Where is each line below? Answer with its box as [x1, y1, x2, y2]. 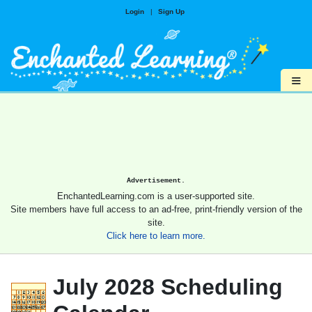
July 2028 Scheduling [53, 274, 283, 300]
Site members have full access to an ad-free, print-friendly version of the [10, 204, 302, 215]
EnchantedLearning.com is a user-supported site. [57, 191, 255, 202]
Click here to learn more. [107, 231, 205, 242]
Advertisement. [127, 176, 185, 185]
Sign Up [157, 8, 185, 15]
